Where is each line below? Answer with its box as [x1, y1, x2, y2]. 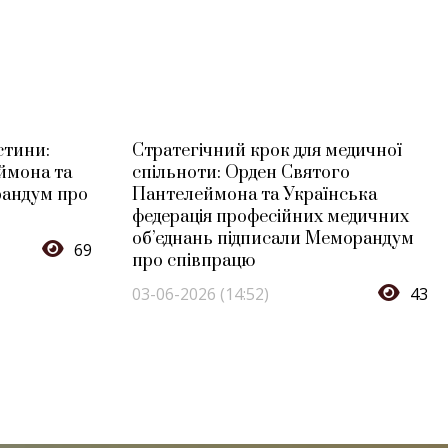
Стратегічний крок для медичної [132, 139, 402, 162]
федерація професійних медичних [132, 205, 409, 228]
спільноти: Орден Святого [132, 161, 350, 184]
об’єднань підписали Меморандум [132, 227, 414, 250]
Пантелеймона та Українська [132, 183, 377, 206]
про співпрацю [132, 249, 255, 272]
